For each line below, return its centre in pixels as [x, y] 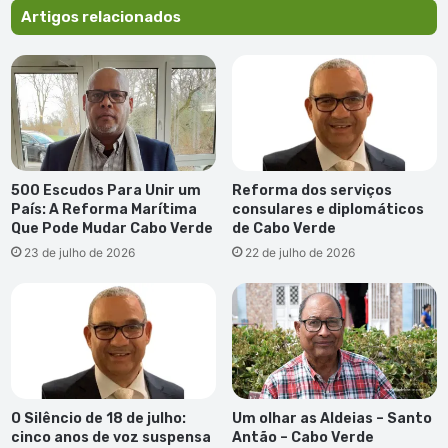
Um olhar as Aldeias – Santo [332, 418]
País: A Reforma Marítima [104, 209]
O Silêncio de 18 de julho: [98, 418]
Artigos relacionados [101, 17]
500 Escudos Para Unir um [106, 190]
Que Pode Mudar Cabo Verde [112, 228]
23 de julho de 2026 [79, 252]
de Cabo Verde [284, 228]
